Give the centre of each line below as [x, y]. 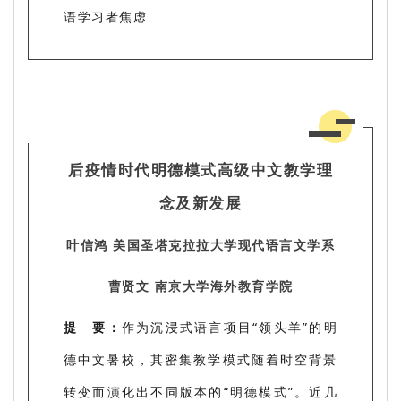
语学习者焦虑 [105, 16]
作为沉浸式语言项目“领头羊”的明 [230, 327]
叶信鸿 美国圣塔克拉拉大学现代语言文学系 [200, 244]
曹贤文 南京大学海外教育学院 [200, 286]
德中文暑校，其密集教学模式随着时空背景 [200, 359]
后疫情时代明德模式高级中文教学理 [200, 169]
